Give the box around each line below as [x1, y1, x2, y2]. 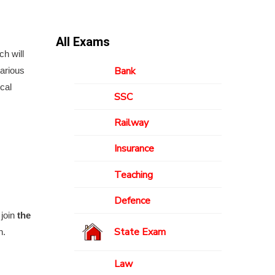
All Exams [56, 34, 110, 49]
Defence [114, 193, 150, 207]
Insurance [114, 142, 154, 156]
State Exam [114, 225, 166, 239]
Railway [114, 116, 149, 130]
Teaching [114, 168, 153, 182]
